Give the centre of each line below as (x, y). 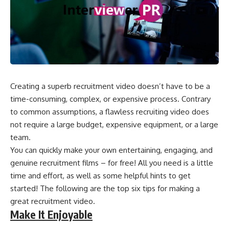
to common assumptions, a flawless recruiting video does (110, 112)
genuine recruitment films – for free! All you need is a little (112, 163)
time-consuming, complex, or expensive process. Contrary (110, 99)
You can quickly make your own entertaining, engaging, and (111, 150)
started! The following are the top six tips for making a (105, 189)
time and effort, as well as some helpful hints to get (100, 176)
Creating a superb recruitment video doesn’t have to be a (110, 86)
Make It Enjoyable (51, 215)
